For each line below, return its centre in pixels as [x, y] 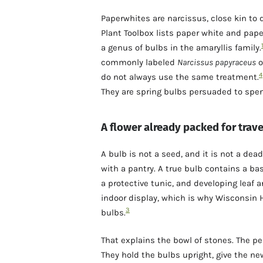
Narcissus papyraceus [217, 63]
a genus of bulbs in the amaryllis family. [181, 48]
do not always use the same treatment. [180, 77]
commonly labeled [139, 63]
